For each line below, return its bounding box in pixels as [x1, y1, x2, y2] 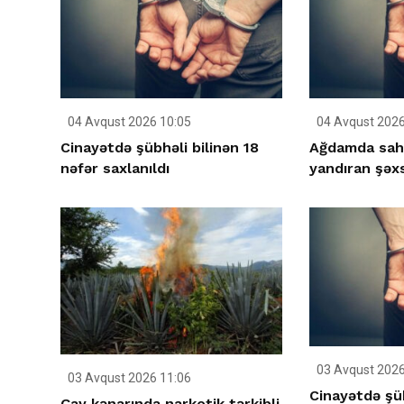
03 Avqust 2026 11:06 [65, 371, 191, 386]
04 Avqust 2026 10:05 [65, 115, 191, 130]
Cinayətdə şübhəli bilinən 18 [60, 139, 259, 157]
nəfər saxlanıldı [60, 160, 170, 178]
